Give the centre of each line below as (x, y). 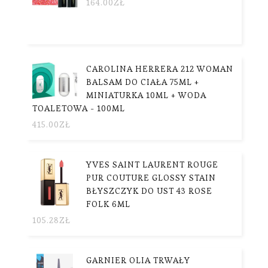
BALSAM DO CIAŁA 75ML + (143, 82)
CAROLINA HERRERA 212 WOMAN (160, 68)
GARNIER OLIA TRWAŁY (138, 260)
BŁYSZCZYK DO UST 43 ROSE (149, 191)
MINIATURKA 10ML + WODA (146, 95)
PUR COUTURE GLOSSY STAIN (151, 177)
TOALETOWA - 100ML (79, 108)
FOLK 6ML (108, 204)
